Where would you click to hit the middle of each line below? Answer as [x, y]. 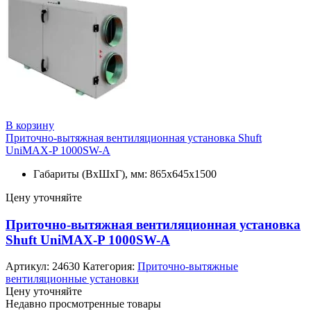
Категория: [110, 267]
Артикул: [29, 267]
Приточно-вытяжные [188, 267]
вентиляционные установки [72, 279]
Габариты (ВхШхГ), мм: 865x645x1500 [125, 174]
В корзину [30, 125]
